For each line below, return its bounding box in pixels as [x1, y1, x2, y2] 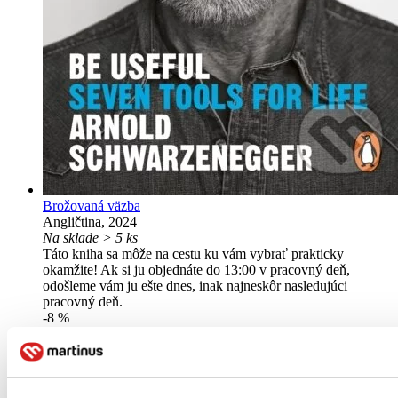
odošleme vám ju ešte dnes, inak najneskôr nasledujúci [43, 278, 347, 294]
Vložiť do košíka [50, 381, 134, 395]
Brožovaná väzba [43, 198, 140, 214]
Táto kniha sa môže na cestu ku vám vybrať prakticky [43, 246, 344, 262]
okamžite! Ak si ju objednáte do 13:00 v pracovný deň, [43, 262, 350, 278]
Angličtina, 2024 [43, 214, 137, 230]
